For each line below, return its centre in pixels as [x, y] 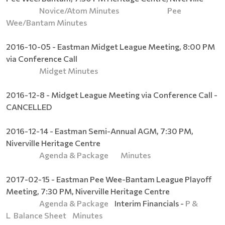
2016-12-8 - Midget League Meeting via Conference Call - [112, 94]
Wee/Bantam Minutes [46, 22]
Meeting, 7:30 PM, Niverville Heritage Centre [88, 191]
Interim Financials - [148, 203]
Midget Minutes [69, 70]
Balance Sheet [40, 215]
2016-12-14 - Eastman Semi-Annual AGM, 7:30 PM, [100, 131]
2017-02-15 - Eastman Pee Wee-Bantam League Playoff [109, 179]
